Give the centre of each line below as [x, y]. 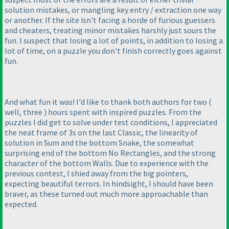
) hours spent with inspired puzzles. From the [123, 112]
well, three [24, 112]
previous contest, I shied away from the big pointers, [96, 174]
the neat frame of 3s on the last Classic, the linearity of [101, 133]
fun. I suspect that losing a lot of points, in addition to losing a [114, 41]
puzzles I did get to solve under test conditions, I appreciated [111, 122]
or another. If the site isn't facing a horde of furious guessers [110, 20]
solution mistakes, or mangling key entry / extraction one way [113, 10]
